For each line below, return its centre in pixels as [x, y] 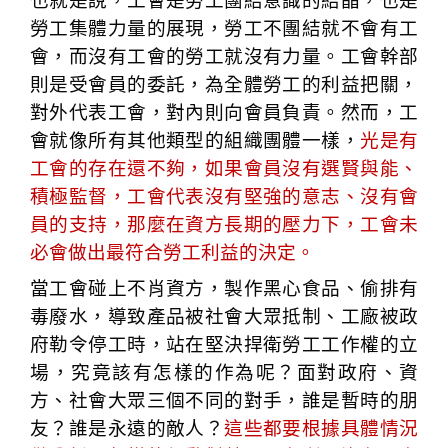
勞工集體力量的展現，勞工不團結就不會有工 [224, 28]
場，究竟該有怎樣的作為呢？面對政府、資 [224, 372]
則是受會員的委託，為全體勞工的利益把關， [224, 84]
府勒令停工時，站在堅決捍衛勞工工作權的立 [224, 344]
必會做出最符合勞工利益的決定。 [172, 252]
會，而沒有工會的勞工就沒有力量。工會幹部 [224, 56]
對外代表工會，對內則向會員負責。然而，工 [224, 112]
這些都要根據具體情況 [321, 428]
